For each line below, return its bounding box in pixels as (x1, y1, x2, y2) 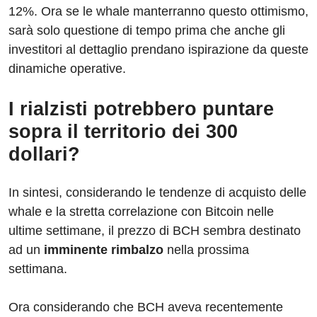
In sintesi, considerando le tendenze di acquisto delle (8, 185, 306, 200)
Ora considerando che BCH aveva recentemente (8, 299, 283, 314)
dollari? (8, 143, 80, 165)
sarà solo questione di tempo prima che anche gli (8, 23, 285, 38)
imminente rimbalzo (44, 242, 163, 257)
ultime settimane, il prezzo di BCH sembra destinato (8, 223, 301, 238)
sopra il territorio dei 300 (8, 120, 238, 142)
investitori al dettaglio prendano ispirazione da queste (8, 42, 309, 57)
